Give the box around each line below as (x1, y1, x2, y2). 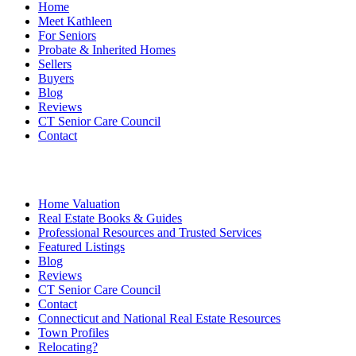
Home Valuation (38, 197, 120, 211)
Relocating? (38, 340, 98, 354)
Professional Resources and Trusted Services (38, 226, 261, 239)
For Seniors (38, 29, 96, 42)
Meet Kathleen (38, 14, 112, 28)
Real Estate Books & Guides (38, 211, 182, 225)
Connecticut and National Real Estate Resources (38, 311, 281, 325)
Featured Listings (38, 240, 125, 253)
